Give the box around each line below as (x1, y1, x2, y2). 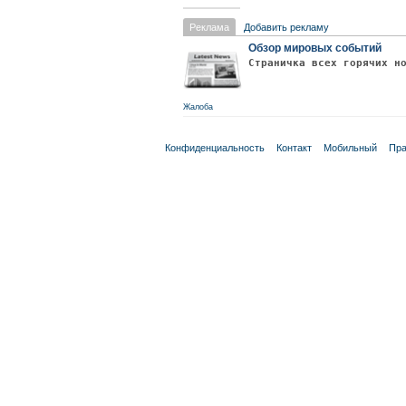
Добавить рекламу (244, 22, 329, 33)
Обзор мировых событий (248, 42, 382, 54)
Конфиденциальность (165, 142, 265, 153)
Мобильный (324, 142, 377, 153)
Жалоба (183, 102, 213, 111)
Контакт (276, 142, 312, 153)
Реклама (189, 22, 229, 33)
